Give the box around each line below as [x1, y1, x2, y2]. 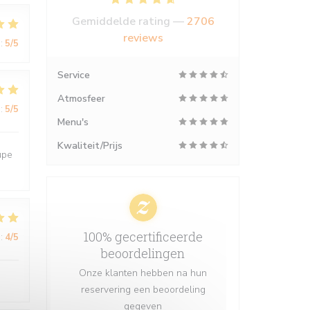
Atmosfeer [57, 92, 105, 105]
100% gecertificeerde [83, 228, 203, 245]
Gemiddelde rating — [71, 14, 187, 29]
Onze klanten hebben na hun [79, 266, 207, 280]
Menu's [57, 116, 89, 129]
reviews [122, 30, 163, 46]
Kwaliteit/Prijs [57, 139, 122, 152]
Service [57, 69, 90, 82]
